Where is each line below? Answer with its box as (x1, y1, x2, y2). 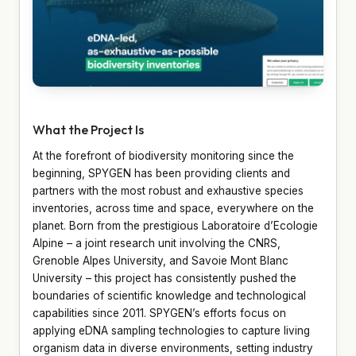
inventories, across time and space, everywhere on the (33, 201, 314, 215)
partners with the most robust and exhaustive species (33, 184, 304, 197)
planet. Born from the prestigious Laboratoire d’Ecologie (33, 219, 318, 232)
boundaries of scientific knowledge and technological (33, 288, 306, 302)
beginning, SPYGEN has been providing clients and (33, 166, 290, 180)
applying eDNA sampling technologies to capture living (33, 323, 310, 337)
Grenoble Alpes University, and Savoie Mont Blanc (33, 253, 288, 267)
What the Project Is (33, 121, 144, 137)
